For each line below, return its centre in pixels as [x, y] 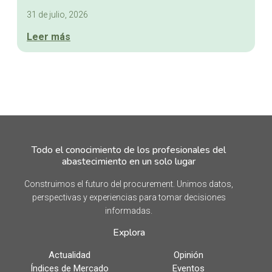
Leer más [49, 37]
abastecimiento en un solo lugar [129, 162]
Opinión [188, 255]
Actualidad [69, 255]
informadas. [129, 211]
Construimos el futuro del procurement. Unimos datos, [129, 184]
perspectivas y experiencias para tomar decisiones [129, 198]
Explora [129, 233]
